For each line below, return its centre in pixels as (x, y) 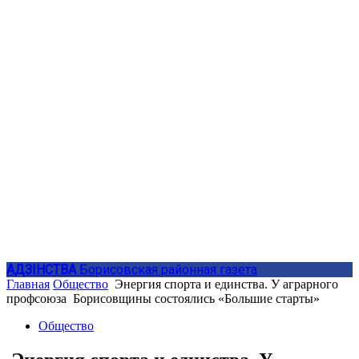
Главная (28, 284)
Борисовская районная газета (168, 270)
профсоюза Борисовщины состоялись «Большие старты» (163, 298)
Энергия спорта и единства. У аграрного (225, 284)
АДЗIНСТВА (41, 270)
